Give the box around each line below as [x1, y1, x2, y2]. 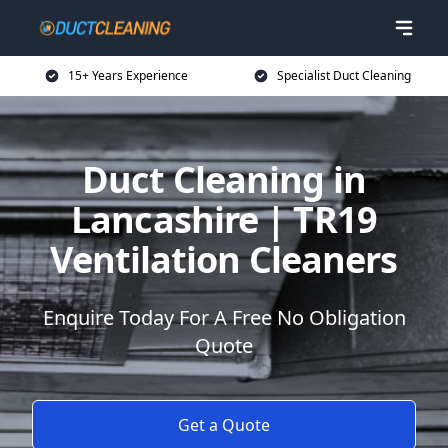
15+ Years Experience [68, 67, 188, 84]
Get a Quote [178, 414, 270, 436]
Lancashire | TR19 [71, 195, 377, 244]
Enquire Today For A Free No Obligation [42, 304, 406, 331]
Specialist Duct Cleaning [277, 67, 411, 84]
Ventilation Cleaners [50, 235, 398, 284]
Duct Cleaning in [82, 155, 366, 204]
